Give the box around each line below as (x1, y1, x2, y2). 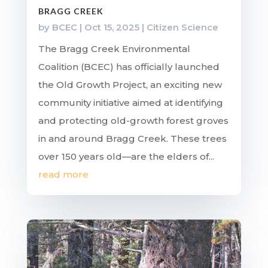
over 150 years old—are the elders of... (38, 151, 214, 163)
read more (38, 169, 89, 181)
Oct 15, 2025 (84, 22, 139, 33)
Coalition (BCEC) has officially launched (38, 61, 220, 73)
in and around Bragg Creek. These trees (38, 133, 227, 145)
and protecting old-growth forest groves (38, 115, 229, 127)
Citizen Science (146, 22, 218, 33)
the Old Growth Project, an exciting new (38, 79, 222, 91)
